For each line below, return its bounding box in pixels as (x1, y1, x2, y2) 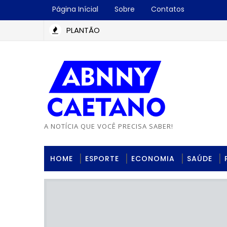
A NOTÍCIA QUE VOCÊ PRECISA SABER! (44, 122, 173, 131)
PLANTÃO (66, 25, 100, 35)
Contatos (151, 4, 184, 14)
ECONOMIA (131, 154, 175, 164)
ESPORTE (85, 154, 119, 164)
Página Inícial (52, 4, 98, 14)
